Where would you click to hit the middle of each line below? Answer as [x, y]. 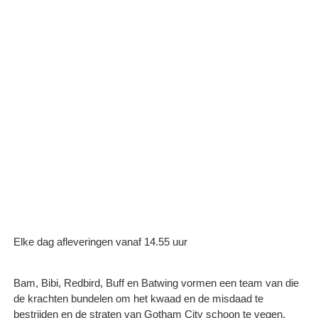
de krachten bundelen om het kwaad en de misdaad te [138, 298]
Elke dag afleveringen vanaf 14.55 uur [100, 241]
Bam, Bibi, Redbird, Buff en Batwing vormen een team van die [156, 283]
